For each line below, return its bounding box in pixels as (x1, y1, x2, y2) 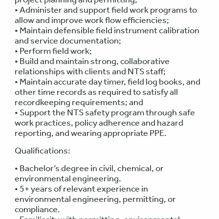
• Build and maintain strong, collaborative (15, 56, 170, 67)
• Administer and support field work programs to (15, 4, 197, 16)
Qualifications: (15, 145, 70, 156)
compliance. (15, 204, 60, 215)
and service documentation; (15, 35, 121, 46)
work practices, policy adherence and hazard (15, 117, 183, 129)
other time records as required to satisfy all (15, 87, 178, 98)
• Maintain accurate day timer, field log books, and (15, 76, 200, 88)
